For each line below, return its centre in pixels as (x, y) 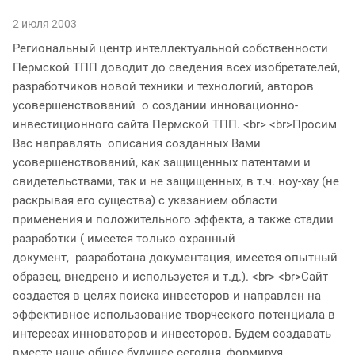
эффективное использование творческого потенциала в (174, 314)
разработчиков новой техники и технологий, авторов (163, 86)
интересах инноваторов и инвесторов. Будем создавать (172, 333)
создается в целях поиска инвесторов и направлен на (167, 295)
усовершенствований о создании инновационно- (155, 105)
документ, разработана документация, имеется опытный (175, 257)
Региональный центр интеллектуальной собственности (170, 48)
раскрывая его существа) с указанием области (145, 200)
